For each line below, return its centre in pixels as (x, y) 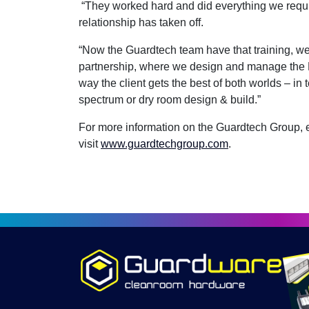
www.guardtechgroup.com (165, 143)
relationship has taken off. (141, 22)
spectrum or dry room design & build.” (170, 99)
